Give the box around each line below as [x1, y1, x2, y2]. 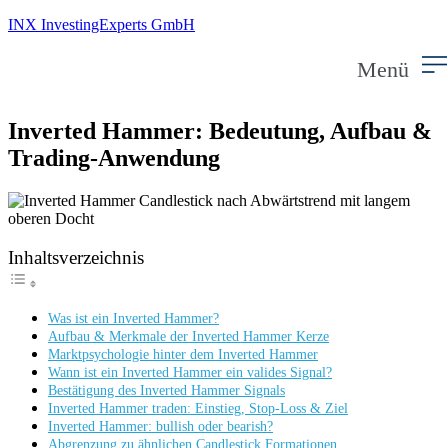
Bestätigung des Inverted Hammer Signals [48, 382, 285, 399]
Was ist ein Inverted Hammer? [48, 310, 219, 327]
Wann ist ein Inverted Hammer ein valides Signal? [48, 364, 332, 381]
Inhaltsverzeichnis [8, 247, 144, 269]
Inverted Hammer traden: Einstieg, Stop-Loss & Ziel [48, 400, 348, 417]
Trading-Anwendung [8, 145, 220, 172]
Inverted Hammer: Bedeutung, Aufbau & [8, 118, 432, 145]
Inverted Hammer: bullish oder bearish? [48, 418, 273, 435]
